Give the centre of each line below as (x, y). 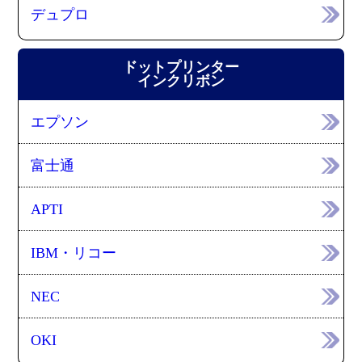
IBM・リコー (74, 253)
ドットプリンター (181, 67)
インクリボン (181, 81)
